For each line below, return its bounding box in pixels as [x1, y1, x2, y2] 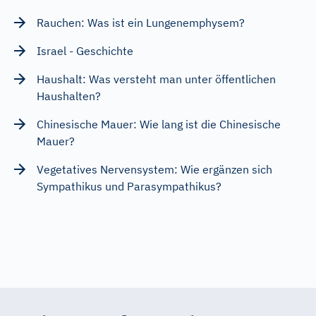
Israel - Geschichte [37, 43, 133, 58]
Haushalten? [37, 88, 101, 103]
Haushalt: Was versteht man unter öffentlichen [37, 71, 276, 86]
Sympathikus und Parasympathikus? [37, 178, 221, 193]
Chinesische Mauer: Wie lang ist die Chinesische [37, 116, 281, 131]
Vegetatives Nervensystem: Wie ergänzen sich [37, 162, 272, 176]
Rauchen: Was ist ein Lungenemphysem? [37, 15, 245, 30]
